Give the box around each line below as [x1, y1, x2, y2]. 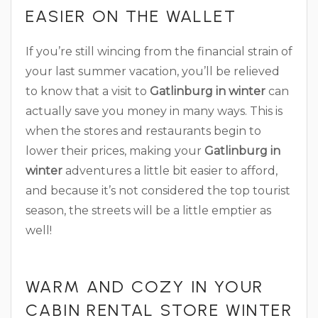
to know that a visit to [26, 84, 150, 98]
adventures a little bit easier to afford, [62, 163, 278, 177]
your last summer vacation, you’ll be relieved [26, 64, 280, 78]
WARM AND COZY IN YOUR [26, 275, 264, 297]
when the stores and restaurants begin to [26, 124, 261, 138]
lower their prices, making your [26, 143, 204, 158]
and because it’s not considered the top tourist [26, 183, 290, 197]
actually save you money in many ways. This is [26, 104, 283, 118]
